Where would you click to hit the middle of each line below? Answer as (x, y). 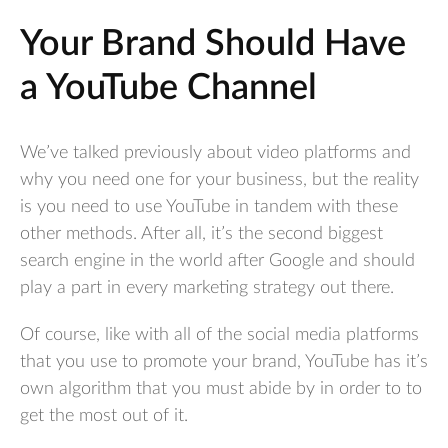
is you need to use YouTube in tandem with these (209, 207)
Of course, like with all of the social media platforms (219, 335)
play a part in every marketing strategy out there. (207, 288)
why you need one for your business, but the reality (219, 180)
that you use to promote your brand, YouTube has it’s (224, 362)
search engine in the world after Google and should (217, 261)
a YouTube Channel (168, 88)
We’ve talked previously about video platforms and (215, 153)
